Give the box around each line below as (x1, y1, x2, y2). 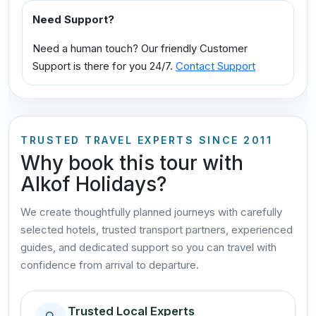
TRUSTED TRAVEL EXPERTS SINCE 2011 (20, 133, 273, 146)
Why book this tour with (20, 150, 243, 175)
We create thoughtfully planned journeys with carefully (20, 205, 282, 219)
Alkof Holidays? (20, 171, 166, 196)
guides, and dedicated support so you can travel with (20, 240, 276, 254)
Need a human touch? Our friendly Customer (32, 41, 248, 55)
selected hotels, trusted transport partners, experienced (20, 222, 293, 236)
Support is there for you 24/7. (32, 59, 176, 73)
